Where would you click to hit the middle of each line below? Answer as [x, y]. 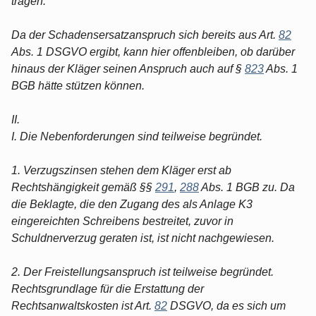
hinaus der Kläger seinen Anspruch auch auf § [128, 68]
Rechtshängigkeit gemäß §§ [83, 187]
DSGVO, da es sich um [226, 305]
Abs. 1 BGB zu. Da [247, 187]
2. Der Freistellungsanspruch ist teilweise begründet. [142, 272]
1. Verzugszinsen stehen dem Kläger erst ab [121, 170]
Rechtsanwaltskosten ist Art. [83, 305]
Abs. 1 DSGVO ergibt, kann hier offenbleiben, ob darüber [153, 51]
